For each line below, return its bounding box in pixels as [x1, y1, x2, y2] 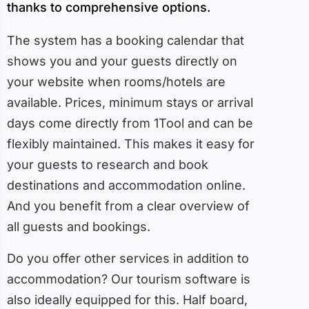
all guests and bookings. [7, 219, 150, 235]
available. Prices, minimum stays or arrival [7, 95, 253, 110]
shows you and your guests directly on [7, 54, 237, 69]
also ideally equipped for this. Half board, [7, 292, 248, 308]
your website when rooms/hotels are [7, 74, 226, 90]
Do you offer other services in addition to [7, 251, 249, 266]
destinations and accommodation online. [7, 178, 246, 193]
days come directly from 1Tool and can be [7, 116, 253, 131]
